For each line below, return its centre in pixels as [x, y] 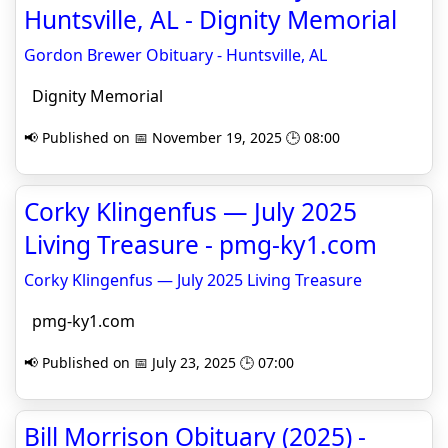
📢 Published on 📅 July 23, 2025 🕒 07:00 [159, 362]
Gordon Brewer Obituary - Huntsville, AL [175, 55]
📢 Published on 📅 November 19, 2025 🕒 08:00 [182, 137]
